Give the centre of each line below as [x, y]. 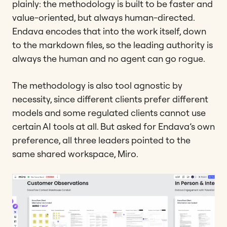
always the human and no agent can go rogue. [109, 59]
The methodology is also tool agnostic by [97, 86]
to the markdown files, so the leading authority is [112, 45]
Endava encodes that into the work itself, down [109, 31]
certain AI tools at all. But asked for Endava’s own [113, 127]
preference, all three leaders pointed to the [101, 140]
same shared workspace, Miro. [75, 154]
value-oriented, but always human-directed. [103, 18]
